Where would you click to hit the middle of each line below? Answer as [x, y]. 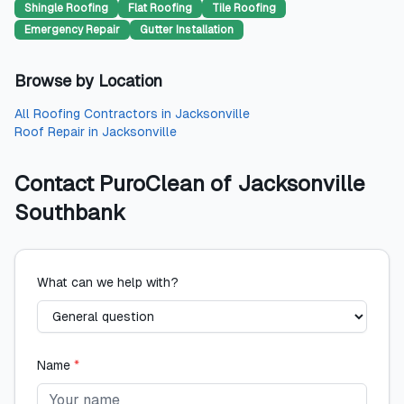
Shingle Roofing [66, 8]
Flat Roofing [160, 8]
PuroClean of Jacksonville [232, 184]
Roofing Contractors [96, 114]
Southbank [70, 212]
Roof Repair [50, 132]
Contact [57, 184]
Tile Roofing [244, 8]
